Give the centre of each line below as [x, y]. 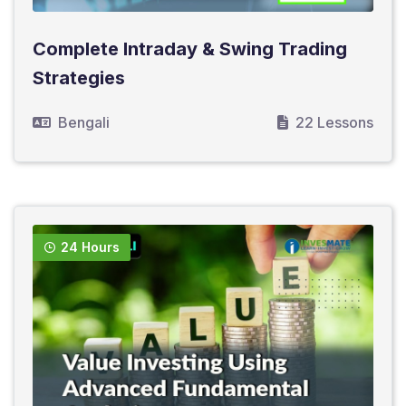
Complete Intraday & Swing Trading [190, 48]
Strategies [79, 77]
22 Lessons [334, 122]
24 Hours [90, 246]
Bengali [84, 122]
